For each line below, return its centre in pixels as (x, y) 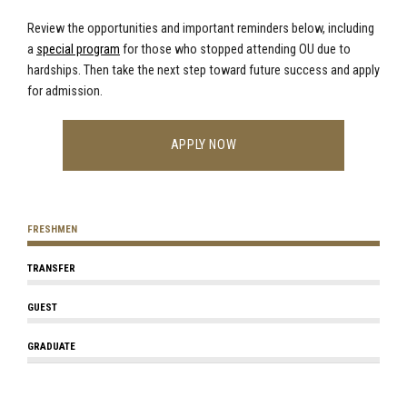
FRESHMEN (52, 230)
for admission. (65, 92)
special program (78, 50)
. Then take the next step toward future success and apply (229, 71)
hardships (53, 71)
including (351, 29)
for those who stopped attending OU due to (237, 50)
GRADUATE (51, 346)
